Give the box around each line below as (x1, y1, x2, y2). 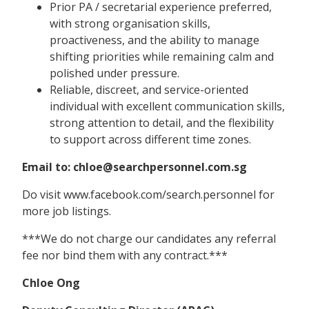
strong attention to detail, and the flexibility (50, 114, 274, 130)
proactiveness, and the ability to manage (50, 32, 259, 48)
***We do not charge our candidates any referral (22, 230, 276, 246)
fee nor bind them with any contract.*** (22, 247, 228, 263)
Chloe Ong (22, 275, 80, 290)
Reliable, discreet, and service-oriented (50, 81, 248, 97)
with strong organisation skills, (50, 15, 210, 31)
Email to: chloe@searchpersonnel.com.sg (22, 159, 247, 175)
